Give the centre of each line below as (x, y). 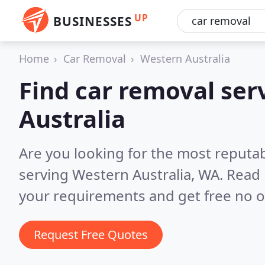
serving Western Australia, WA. (123, 174)
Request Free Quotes (91, 235)
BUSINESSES (93, 21)
